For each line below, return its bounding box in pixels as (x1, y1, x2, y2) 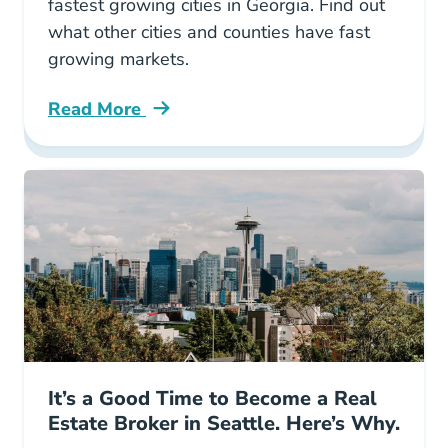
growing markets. (48, 47, 189, 71)
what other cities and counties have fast (48, 20, 370, 44)
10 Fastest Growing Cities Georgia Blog (47, 107, 386, 132)
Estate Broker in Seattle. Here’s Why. (48, 410, 400, 437)
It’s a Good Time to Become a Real (48, 385, 377, 412)
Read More (48, 97, 146, 121)
